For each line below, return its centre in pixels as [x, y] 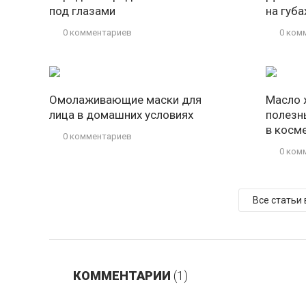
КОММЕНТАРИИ [123, 276]
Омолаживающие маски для [125, 100]
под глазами [82, 11]
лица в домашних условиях [121, 115]
